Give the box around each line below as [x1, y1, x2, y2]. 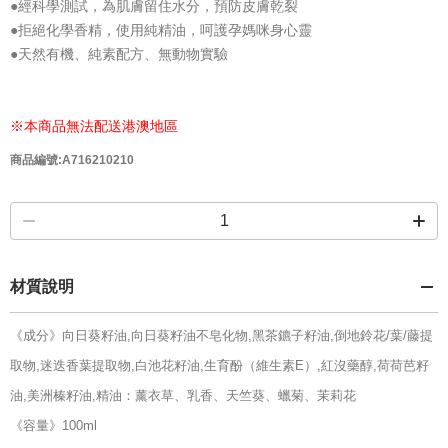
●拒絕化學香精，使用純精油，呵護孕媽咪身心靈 [10, 22, 312, 39]
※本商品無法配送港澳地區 [10, 118, 178, 135]
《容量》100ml [10, 418, 97, 434]
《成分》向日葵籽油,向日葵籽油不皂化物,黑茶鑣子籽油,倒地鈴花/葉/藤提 [10, 328, 433, 344]
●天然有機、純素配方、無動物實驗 [10, 46, 228, 63]
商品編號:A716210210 [10, 153, 134, 168]
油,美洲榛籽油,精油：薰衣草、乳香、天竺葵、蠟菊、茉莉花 [10, 388, 356, 404]
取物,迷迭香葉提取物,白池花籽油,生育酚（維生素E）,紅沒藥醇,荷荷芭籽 [10, 358, 429, 374]
